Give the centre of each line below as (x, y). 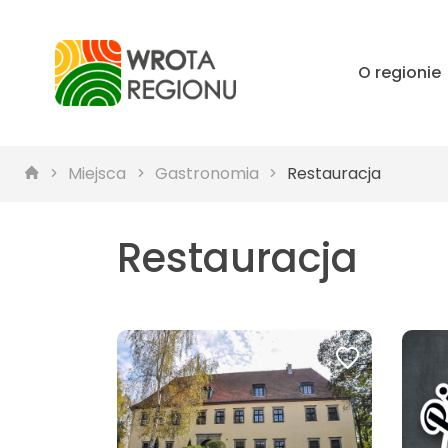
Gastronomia (206, 173)
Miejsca (97, 173)
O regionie (399, 72)
